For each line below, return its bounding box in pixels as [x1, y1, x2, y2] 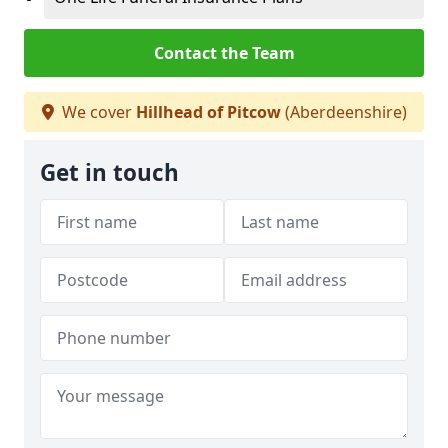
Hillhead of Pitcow [135, 101, 281, 123]
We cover [57, 101, 136, 123]
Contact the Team [153, 42, 295, 64]
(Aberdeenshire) [280, 101, 407, 123]
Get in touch [40, 157, 179, 188]
